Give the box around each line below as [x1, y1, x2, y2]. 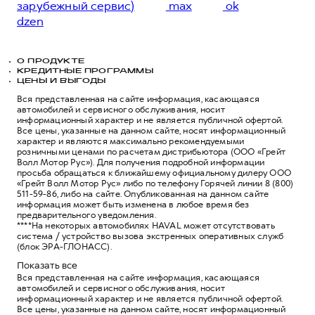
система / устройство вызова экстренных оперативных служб [17, 230, 284, 242]
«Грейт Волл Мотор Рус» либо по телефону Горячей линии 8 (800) [17, 177, 294, 189]
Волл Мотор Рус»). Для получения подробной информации [17, 156, 265, 168]
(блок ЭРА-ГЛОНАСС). [17, 240, 112, 252]
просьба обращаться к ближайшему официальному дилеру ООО [17, 167, 292, 179]
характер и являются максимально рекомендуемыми [17, 135, 245, 147]
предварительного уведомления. [17, 209, 156, 221]
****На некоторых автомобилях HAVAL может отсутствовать [17, 219, 275, 231]
